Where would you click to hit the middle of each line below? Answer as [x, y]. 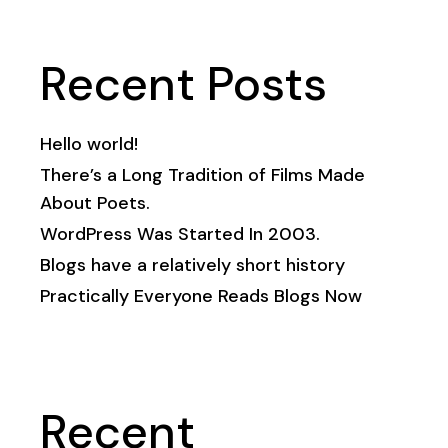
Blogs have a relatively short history [193, 264]
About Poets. [95, 202]
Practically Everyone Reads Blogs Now [201, 295]
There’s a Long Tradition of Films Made [203, 174]
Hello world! [89, 143]
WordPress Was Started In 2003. [180, 233]
